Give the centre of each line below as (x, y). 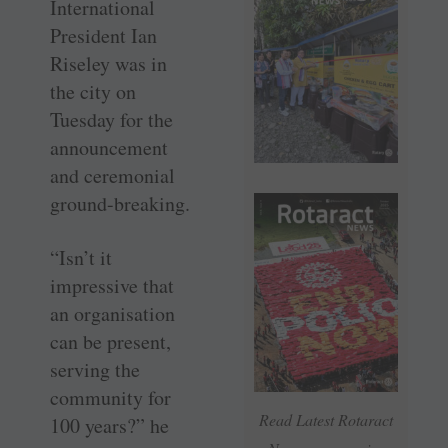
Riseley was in (108, 63)
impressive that (112, 285)
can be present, (110, 341)
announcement (109, 147)
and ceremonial (112, 175)
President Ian (103, 35)
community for (110, 397)
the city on (93, 91)
